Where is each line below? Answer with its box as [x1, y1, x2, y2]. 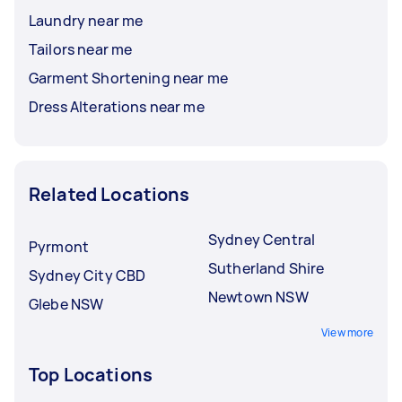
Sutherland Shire [208, 258, 325, 278]
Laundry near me [29, 10, 144, 31]
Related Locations [29, 181, 190, 206]
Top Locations [29, 362, 153, 387]
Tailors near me [29, 39, 133, 59]
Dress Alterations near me [29, 96, 205, 117]
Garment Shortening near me [29, 67, 228, 88]
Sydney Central [208, 229, 316, 249]
